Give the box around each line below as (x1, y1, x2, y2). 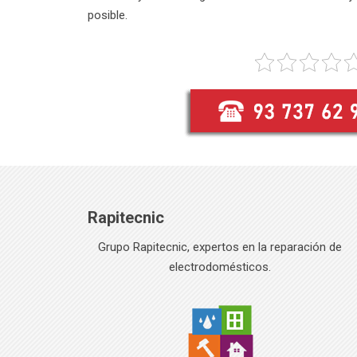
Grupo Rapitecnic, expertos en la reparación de (97, 240, 342, 255)
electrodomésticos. (168, 260, 271, 275)
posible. (88, 8, 127, 23)
